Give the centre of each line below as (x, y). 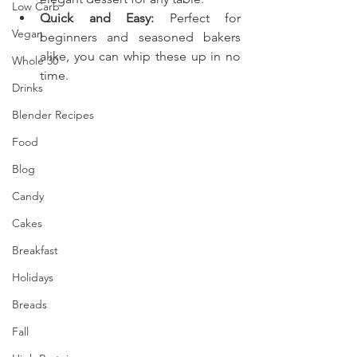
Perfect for (197, 18)
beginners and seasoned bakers (140, 37)
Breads (29, 304)
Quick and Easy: (97, 18)
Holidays (33, 277)
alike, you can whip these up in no (140, 56)
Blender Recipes (53, 115)
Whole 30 (35, 61)
